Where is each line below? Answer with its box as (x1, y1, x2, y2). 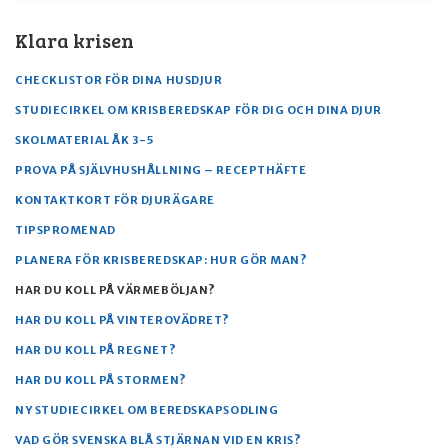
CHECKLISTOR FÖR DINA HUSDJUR (15, 73, 223, 87)
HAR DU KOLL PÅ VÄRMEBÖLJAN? (15, 283, 216, 297)
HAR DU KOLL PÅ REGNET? (15, 343, 177, 357)
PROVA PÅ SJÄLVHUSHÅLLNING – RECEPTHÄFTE (15, 163, 307, 177)
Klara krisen (15, 26, 134, 54)
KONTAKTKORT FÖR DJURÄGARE (15, 193, 215, 207)
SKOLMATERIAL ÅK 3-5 (15, 133, 155, 147)
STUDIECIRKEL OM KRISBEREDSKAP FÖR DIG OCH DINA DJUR (15, 103, 383, 117)
